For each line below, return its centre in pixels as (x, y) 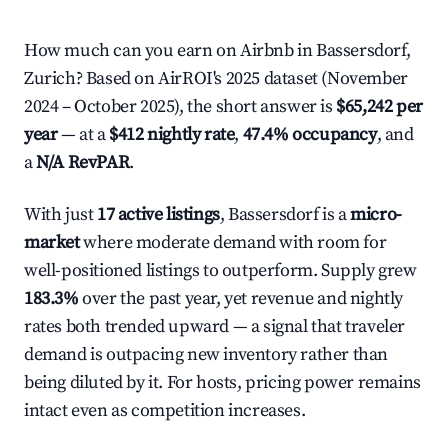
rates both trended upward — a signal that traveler (215, 326)
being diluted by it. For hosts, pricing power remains (222, 382)
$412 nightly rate (172, 134)
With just (60, 214)
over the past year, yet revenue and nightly (241, 298)
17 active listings (158, 214)
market (52, 242)
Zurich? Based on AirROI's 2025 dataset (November (216, 78)
